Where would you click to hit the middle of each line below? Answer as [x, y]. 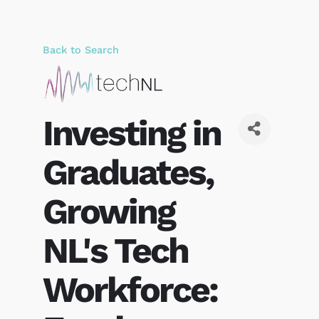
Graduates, [128, 172]
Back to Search [80, 49]
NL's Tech [115, 250]
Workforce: [130, 289]
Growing [108, 211]
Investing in [131, 132]
